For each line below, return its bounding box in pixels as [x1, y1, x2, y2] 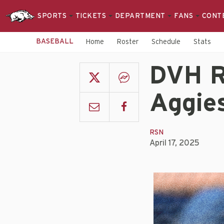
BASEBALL [36, 38, 73, 45]
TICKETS [75, 12, 108, 19]
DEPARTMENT [114, 12, 167, 19]
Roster [117, 38, 138, 45]
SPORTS [37, 12, 69, 19]
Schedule [151, 38, 180, 45]
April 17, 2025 [149, 139, 199, 147]
